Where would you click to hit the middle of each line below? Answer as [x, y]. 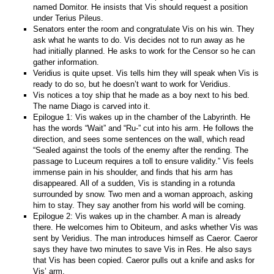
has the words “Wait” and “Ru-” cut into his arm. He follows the [143, 128]
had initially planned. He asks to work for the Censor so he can [144, 51]
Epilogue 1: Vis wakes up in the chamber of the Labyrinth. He [142, 117]
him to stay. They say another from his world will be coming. [140, 205]
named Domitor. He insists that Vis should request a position [141, 7]
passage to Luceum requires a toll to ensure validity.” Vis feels [144, 161]
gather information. [66, 62]
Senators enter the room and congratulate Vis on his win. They [144, 29]
